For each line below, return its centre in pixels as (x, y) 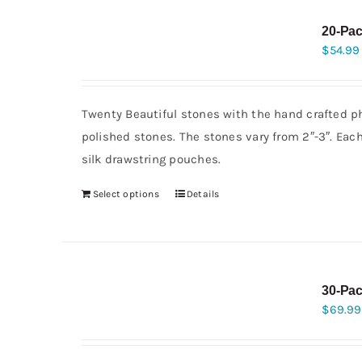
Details (203, 194)
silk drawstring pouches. (151, 159)
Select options (126, 194)
